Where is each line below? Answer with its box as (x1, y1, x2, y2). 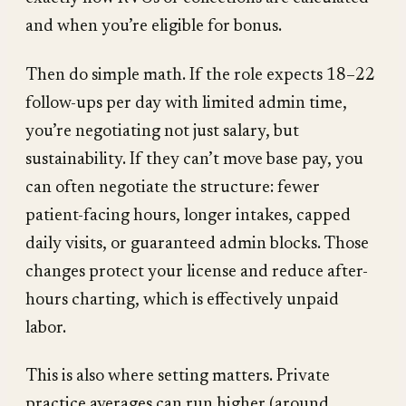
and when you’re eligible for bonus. (25, 17, 282, 35)
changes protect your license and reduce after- (25, 263, 368, 281)
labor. (25, 319, 66, 337)
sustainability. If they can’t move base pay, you (25, 150, 363, 169)
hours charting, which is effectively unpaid (25, 291, 339, 309)
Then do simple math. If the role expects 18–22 (25, 66, 375, 84)
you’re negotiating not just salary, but (25, 122, 299, 140)
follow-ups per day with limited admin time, (25, 94, 347, 112)
